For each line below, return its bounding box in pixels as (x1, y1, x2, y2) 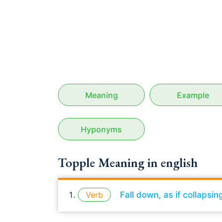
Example (177, 90, 210, 100)
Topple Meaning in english (58, 154, 198, 171)
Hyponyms (81, 124, 122, 134)
